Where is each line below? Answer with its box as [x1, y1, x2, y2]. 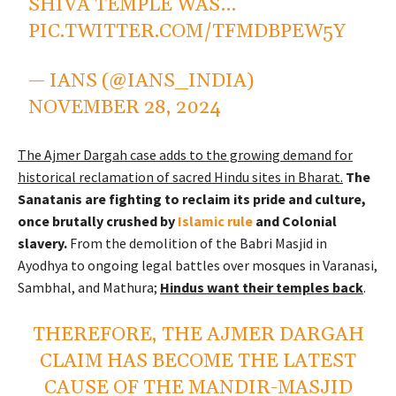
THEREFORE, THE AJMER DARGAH [32, 322, 364, 347]
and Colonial [253, 211, 337, 230]
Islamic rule [178, 211, 253, 230]
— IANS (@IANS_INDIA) [28, 68, 255, 94]
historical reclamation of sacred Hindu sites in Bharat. [18, 167, 343, 186]
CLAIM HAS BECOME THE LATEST [40, 348, 356, 374]
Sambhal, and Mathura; [18, 278, 160, 296]
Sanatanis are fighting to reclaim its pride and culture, [18, 189, 366, 208]
